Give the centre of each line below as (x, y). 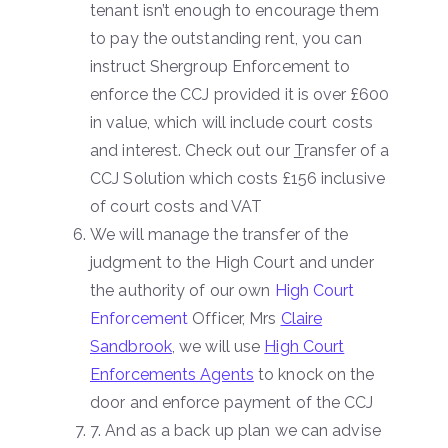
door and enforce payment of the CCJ (232, 402)
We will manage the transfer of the (219, 234)
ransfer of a (346, 150)
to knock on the (316, 374)
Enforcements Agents (172, 374)
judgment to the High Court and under (232, 262)
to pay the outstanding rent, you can (226, 38)
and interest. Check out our (192, 150)
